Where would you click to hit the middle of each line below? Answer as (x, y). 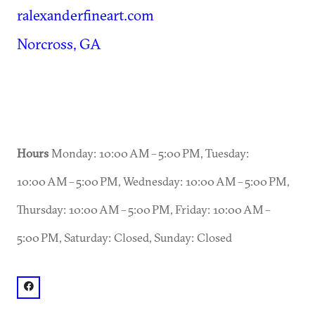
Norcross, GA (59, 43)
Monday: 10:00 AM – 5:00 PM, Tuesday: (149, 153)
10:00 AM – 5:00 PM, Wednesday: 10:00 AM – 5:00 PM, (153, 181)
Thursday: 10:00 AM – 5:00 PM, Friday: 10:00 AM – (144, 209)
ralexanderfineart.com (85, 14)
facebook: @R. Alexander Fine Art (113, 287)
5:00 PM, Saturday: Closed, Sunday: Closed (124, 237)
